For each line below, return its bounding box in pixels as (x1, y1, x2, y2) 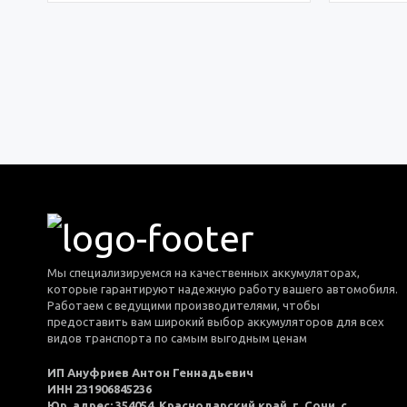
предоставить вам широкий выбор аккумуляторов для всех (47, 314, 384, 328)
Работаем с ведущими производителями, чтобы (47, 298, 320, 312)
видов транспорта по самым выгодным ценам (47, 331, 307, 344)
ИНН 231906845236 (47, 382, 152, 395)
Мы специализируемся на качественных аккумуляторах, (47, 265, 360, 279)
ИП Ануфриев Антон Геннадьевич (47, 365, 253, 379)
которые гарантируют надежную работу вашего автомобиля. (47, 282, 398, 295)
